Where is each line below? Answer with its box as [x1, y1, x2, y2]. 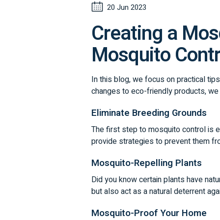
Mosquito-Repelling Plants [91, 156, 202, 170]
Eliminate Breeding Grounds [91, 106, 207, 120]
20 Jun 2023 [107, 1, 147, 13]
